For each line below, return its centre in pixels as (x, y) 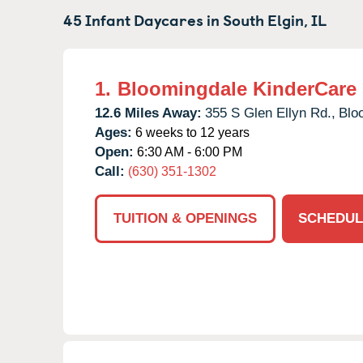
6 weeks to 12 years (191, 132)
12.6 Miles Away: (148, 113)
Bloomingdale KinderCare (237, 88)
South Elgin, (265, 19)
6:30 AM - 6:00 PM (188, 152)
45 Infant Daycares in (143, 19)
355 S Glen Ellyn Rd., (270, 113)
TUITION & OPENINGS (185, 218)
